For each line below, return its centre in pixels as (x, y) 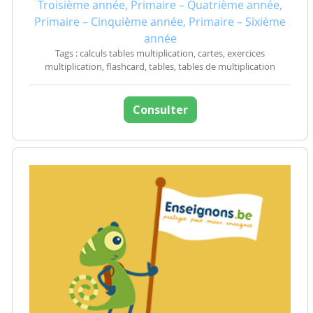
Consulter (160, 110)
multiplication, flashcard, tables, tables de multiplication (160, 67)
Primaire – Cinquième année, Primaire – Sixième (160, 22)
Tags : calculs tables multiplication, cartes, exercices (160, 54)
